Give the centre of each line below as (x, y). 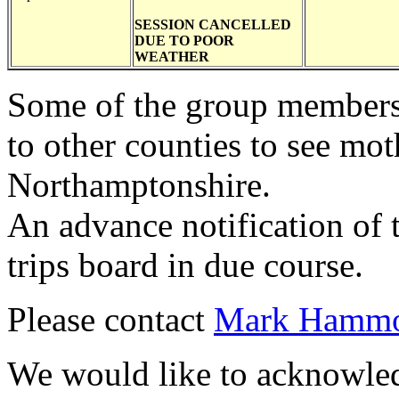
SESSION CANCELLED (213, 24)
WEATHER (172, 57)
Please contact (110, 319)
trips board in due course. (185, 265)
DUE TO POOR (184, 41)
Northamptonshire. (139, 185)
